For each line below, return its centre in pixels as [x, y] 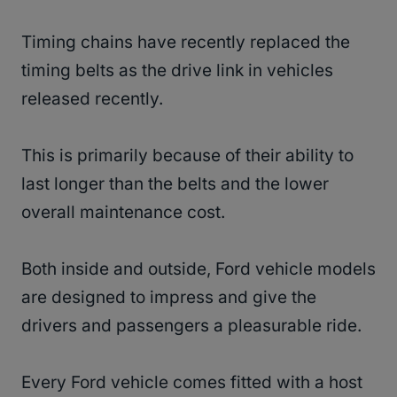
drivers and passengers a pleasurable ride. [194, 326]
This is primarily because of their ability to [187, 156]
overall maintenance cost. [125, 213]
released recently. [94, 99]
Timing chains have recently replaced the [186, 43]
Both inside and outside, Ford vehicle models [198, 269]
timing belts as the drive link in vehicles [177, 71]
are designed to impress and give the [169, 298]
